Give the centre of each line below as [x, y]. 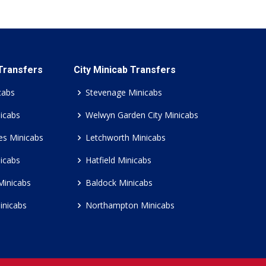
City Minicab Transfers [125, 70]
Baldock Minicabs [119, 183]
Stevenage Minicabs [124, 92]
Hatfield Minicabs [118, 160]
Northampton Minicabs [130, 205]
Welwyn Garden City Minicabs [142, 115]
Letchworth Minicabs [126, 137]
